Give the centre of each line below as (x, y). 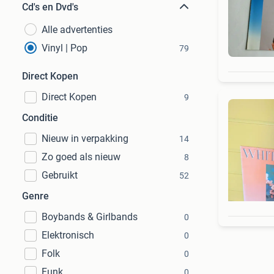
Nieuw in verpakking (85, 139)
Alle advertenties (77, 30)
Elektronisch (68, 235)
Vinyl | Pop (65, 48)
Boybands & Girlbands (90, 217)
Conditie (40, 118)
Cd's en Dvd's (50, 7)
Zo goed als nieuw (81, 157)
